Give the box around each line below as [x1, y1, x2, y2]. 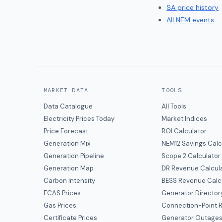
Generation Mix [44, 139, 90, 148]
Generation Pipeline [44, 152, 104, 160]
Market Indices [162, 114, 208, 123]
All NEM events [166, 15, 214, 24]
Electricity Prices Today [44, 114, 114, 123]
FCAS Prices [44, 189, 81, 197]
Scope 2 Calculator [162, 152, 221, 160]
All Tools [162, 102, 187, 111]
